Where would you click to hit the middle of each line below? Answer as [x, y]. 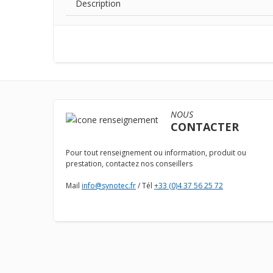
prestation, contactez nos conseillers [129, 164]
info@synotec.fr [109, 186]
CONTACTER [205, 127]
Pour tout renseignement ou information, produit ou [156, 153]
